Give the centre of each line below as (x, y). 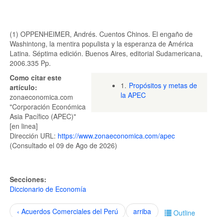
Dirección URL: (34, 136)
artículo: (24, 87)
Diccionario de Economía (48, 189)
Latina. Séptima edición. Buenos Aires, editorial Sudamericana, (106, 53)
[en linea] (24, 126)
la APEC (133, 95)
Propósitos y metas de (163, 85)
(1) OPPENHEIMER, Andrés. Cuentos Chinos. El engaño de (101, 34)
